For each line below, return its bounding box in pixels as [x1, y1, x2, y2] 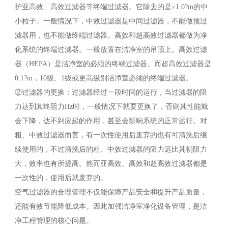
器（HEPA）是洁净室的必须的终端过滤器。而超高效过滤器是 [14, 60, 211, 68]
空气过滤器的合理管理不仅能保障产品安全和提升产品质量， [14, 188, 207, 196]
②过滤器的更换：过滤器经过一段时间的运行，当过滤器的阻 [14, 89, 207, 97]
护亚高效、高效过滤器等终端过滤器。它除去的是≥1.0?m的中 [14, 3, 208, 11]
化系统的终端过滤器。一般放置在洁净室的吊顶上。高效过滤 [14, 46, 207, 54]
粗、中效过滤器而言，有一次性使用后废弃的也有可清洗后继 [14, 131, 207, 139]
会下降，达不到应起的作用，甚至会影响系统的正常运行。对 [14, 117, 207, 125]
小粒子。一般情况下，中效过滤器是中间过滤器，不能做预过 [14, 17, 207, 25]
